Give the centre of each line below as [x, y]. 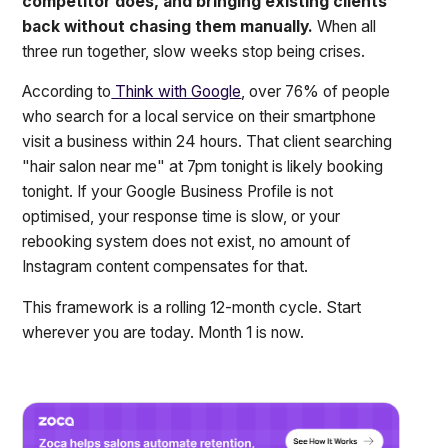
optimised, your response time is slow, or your [181, 217]
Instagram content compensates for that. [165, 267]
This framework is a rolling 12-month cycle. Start [192, 308]
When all [345, 26]
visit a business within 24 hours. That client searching [207, 142]
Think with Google [176, 92]
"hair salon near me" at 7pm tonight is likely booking [203, 167]
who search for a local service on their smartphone [199, 117]
